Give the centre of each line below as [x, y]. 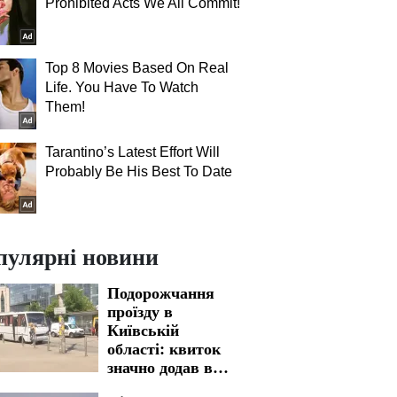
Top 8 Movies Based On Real [137, 68]
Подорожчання [161, 292]
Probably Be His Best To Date [139, 171]
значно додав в [160, 367]
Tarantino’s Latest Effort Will [132, 152]
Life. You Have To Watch [122, 87]
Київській [143, 330]
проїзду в [140, 311]
